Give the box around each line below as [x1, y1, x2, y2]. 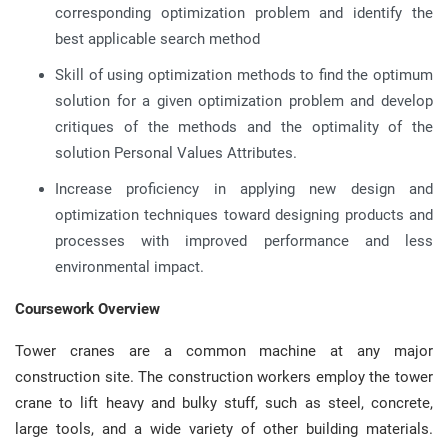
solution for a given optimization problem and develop [55, 92, 433, 110]
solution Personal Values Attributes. [55, 144, 297, 162]
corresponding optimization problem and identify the [55, 4, 433, 22]
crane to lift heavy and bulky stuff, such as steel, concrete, [15, 394, 433, 412]
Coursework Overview [15, 300, 160, 318]
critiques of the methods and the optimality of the [55, 118, 433, 136]
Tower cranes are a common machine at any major [15, 342, 433, 360]
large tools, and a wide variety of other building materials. [15, 420, 433, 438]
